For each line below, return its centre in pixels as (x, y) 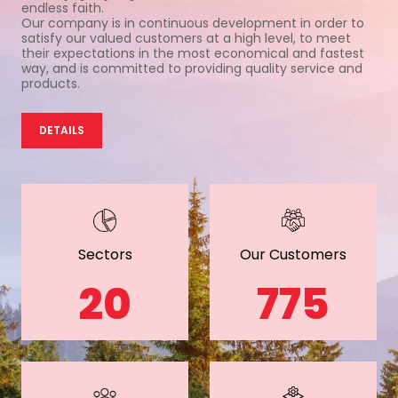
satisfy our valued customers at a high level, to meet (186, 38)
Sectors (105, 254)
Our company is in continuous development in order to (193, 23)
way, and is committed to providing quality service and (192, 68)
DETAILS (62, 130)
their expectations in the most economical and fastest (193, 53)
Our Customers (293, 254)
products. (51, 83)
